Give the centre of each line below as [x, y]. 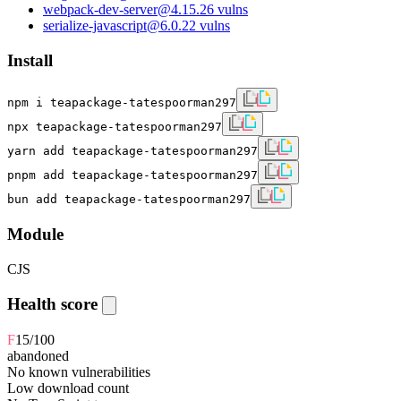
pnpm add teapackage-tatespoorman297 [132, 175]
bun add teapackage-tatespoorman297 [129, 199]
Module [35, 235]
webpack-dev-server [100, 10]
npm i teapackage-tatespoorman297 [122, 102]
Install [30, 61]
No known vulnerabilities [79, 371]
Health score [55, 303]
